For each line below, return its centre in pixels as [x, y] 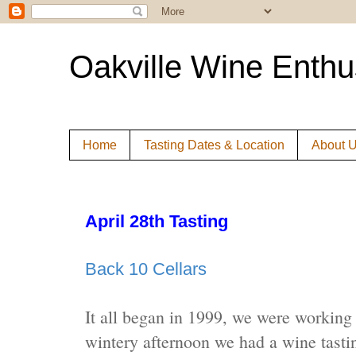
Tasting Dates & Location [214, 145]
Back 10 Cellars [146, 269]
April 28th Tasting [157, 222]
